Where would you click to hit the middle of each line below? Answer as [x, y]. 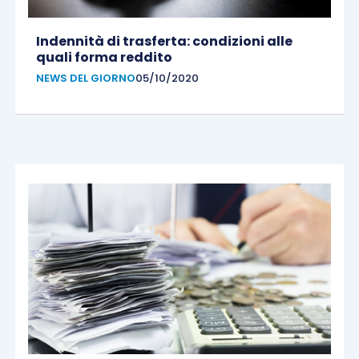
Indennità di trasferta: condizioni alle [164, 41]
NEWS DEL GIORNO [85, 78]
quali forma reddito [104, 57]
